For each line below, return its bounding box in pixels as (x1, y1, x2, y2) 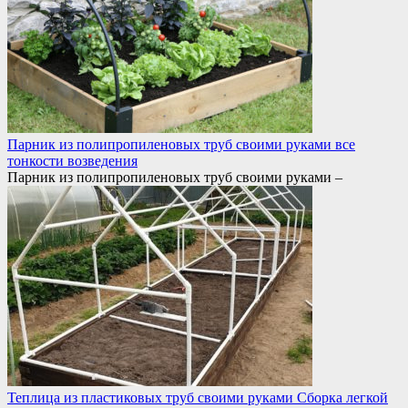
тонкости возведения (7, 153, 138, 169)
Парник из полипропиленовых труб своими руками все (7, 137, 355, 153)
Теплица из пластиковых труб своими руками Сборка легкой (7, 390, 388, 406)
